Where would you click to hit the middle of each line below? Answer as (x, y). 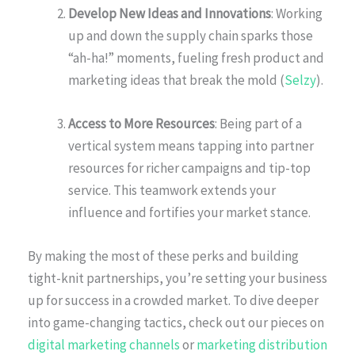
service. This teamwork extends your (172, 190)
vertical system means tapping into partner (191, 145)
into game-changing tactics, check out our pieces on (176, 322)
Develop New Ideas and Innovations (170, 13)
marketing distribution (262, 344)
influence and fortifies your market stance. (189, 212)
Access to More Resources (141, 123)
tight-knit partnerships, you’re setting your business (177, 278)
